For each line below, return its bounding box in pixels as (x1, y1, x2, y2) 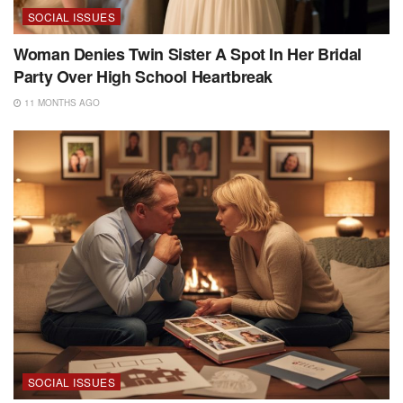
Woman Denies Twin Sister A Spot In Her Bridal (13, 41, 362, 66)
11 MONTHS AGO (22, 95, 100, 109)
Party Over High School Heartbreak (13, 64, 273, 88)
